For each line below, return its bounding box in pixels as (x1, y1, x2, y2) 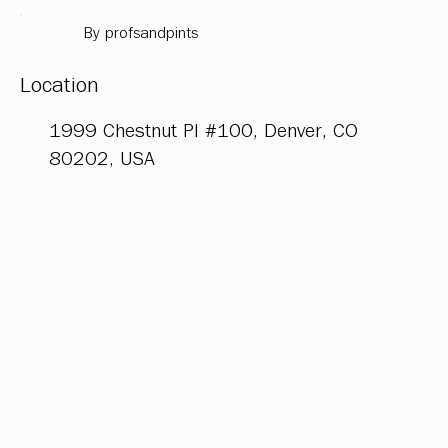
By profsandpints (84, 25, 198, 42)
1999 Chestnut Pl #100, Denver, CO (49, 120, 358, 141)
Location (20, 75, 99, 98)
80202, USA (49, 148, 155, 169)
